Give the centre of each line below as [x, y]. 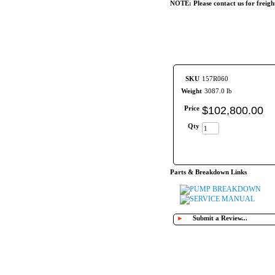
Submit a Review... [220, 218]
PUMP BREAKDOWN [225, 189]
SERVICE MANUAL [222, 199]
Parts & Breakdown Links [208, 172]
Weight [192, 91]
